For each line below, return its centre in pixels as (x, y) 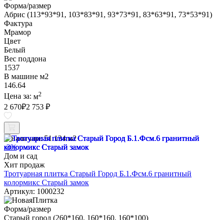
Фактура (18, 24)
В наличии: (23, 138)
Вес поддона (25, 59)
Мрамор (17, 32)
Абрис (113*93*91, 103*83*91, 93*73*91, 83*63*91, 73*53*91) (108, 15)
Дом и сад (21, 156)
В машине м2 (26, 77)
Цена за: (19, 96)
